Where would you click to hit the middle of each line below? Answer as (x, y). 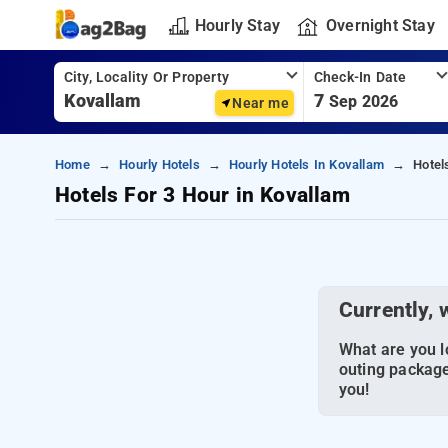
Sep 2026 (363, 101)
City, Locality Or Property (146, 77)
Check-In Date (360, 77)
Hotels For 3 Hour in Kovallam (202, 195)
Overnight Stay (380, 25)
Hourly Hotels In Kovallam (306, 164)
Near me (260, 103)
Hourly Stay (237, 25)
